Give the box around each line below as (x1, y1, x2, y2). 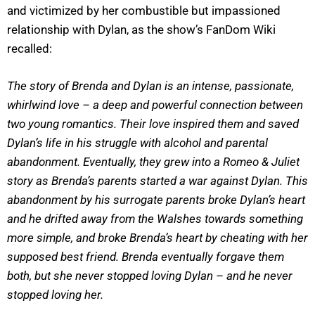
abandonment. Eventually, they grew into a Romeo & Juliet (7, 154, 300, 169)
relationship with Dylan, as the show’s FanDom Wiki (7, 22, 276, 37)
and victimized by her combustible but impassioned (7, 4, 281, 18)
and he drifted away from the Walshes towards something (7, 211, 303, 226)
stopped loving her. (7, 287, 103, 302)
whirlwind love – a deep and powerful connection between (7, 97, 303, 112)
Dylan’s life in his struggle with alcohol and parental (7, 135, 268, 150)
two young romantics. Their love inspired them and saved (7, 116, 299, 131)
